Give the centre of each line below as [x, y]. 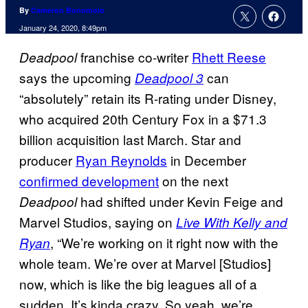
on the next [194, 181]
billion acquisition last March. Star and [130, 140]
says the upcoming [77, 78]
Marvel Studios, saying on [98, 222]
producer [47, 160]
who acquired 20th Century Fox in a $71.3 [143, 119]
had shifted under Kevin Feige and [180, 201]
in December [207, 160]
